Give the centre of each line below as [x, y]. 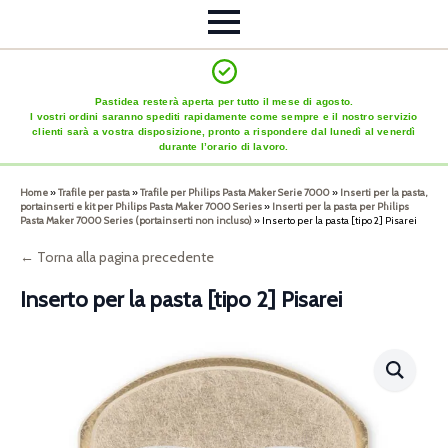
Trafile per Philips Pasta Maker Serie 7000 [235, 193]
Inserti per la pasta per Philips [340, 207]
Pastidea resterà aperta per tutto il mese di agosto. [224, 102]
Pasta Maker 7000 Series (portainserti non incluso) [136, 221]
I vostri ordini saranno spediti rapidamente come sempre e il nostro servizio [224, 117]
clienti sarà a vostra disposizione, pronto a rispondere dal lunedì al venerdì [224, 132]
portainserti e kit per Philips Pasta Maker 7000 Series [141, 207]
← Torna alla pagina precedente [117, 257]
